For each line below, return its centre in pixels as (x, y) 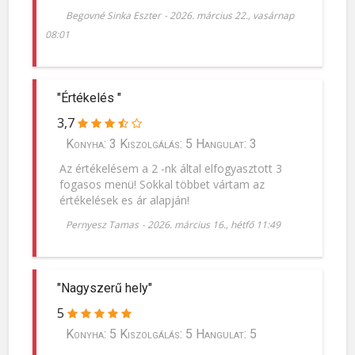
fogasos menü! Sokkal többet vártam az (162, 185)
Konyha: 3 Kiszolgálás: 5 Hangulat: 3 (162, 143)
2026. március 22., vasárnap (232, 15)
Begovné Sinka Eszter (114, 15)
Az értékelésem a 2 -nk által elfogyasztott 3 (170, 169)
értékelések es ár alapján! (124, 200)
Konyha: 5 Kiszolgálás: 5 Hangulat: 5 (162, 334)
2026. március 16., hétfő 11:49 (214, 225)
